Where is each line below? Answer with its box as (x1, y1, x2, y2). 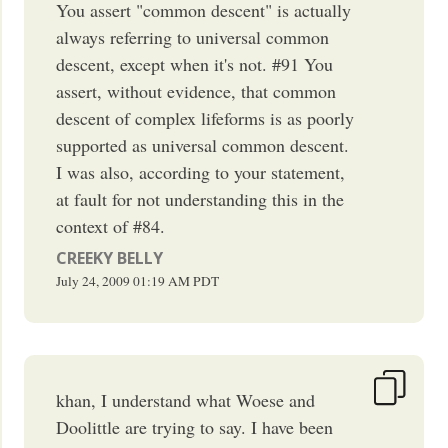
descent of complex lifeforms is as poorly (56, 105, 355, 130)
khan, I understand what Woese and (56, 387, 316, 412)
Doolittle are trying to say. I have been (56, 414, 334, 439)
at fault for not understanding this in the (56, 186, 345, 211)
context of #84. (56, 213, 166, 238)
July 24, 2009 (56, 271, 131, 290)
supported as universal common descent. (56, 132, 350, 157)
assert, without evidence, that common (56, 78, 337, 103)
